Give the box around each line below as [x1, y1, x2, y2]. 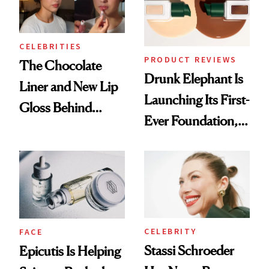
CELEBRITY [144, 226, 197, 237]
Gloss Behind [19, 99, 92, 115]
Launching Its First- [144, 92, 249, 108]
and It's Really [144, 134, 217, 150]
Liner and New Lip [19, 78, 118, 94]
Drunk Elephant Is [144, 71, 243, 87]
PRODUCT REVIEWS [144, 54, 237, 65]
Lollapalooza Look [19, 162, 121, 178]
